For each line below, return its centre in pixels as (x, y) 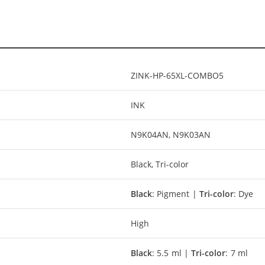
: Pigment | (176, 193)
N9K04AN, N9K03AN (171, 134)
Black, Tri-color (160, 164)
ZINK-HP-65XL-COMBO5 (177, 75)
